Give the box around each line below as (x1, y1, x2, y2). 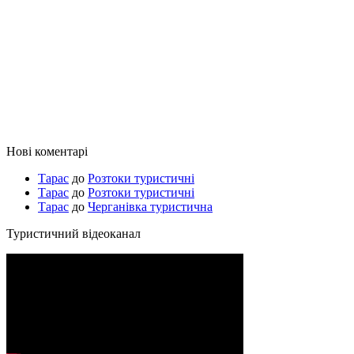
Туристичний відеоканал (6, 227, 141, 241)
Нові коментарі (6, 145, 88, 159)
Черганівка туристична (88, 200, 213, 214)
